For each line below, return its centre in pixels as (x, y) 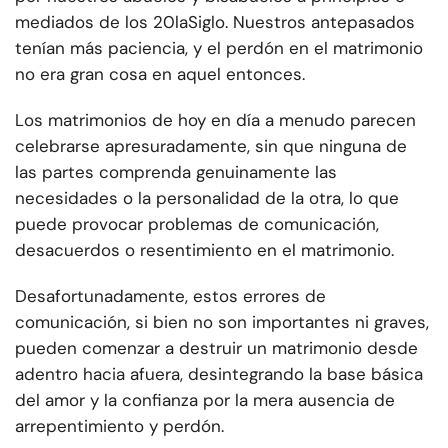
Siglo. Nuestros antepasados (301, 22)
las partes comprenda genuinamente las (176, 172)
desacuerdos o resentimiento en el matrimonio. (204, 250)
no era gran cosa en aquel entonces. (160, 74)
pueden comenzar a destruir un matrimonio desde (216, 348)
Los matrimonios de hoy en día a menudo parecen (215, 120)
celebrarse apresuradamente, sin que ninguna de (211, 146)
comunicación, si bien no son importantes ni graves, (222, 322)
